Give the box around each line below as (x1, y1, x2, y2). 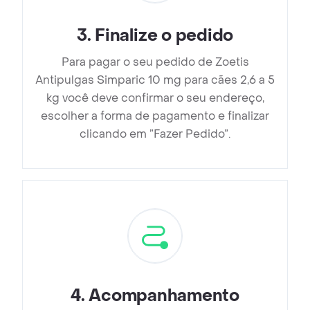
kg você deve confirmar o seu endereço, (46, 91, 264, 106)
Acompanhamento (89, 285, 239, 307)
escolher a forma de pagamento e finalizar (41, 109, 269, 124)
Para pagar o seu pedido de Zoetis (61, 55, 249, 70)
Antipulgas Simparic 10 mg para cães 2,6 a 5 (35, 73, 275, 88)
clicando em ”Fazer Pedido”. (80, 127, 230, 142)
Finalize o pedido (95, 25, 234, 47)
